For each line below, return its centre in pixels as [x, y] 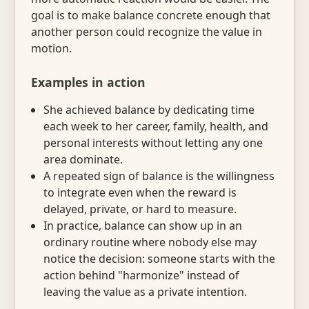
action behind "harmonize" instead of [141, 276]
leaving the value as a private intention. [145, 292]
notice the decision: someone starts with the [159, 259]
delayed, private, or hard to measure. [140, 209]
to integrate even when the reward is [140, 193]
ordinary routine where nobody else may [150, 242]
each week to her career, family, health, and [156, 127]
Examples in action [88, 82]
